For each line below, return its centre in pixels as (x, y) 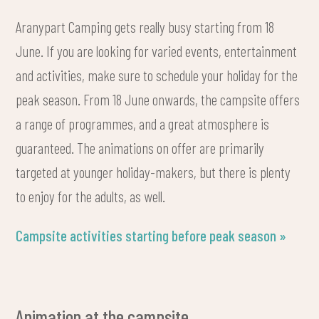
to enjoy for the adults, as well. (91, 195)
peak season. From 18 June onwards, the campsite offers (158, 99)
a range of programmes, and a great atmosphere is (143, 123)
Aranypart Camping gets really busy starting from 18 (145, 26)
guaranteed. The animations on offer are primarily (140, 147)
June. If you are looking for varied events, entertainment (157, 50)
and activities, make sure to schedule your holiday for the (157, 74)
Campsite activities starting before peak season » (151, 235)
